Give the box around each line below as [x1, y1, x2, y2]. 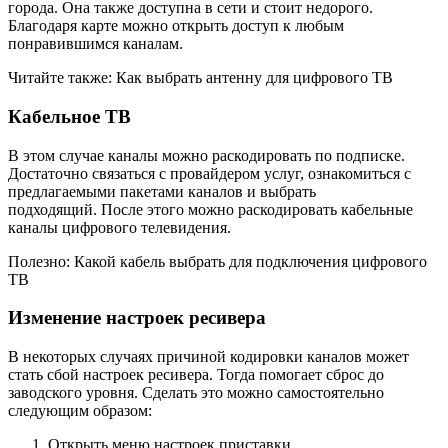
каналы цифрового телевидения [8, 218, 227, 236]
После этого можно [101, 200, 238, 218]
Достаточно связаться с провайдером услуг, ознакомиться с [8, 164, 411, 182]
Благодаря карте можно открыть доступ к [8, 17, 295, 35]
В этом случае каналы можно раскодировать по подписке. [8, 146, 405, 164]
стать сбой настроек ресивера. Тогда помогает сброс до [8, 366, 384, 384]
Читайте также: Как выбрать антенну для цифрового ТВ [8, 69, 393, 87]
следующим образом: [8, 402, 152, 420]
